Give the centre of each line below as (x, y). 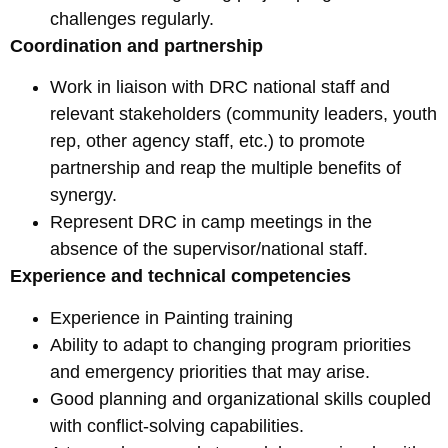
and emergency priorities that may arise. (210, 371)
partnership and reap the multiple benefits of (225, 168)
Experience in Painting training (171, 317)
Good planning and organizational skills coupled (240, 398)
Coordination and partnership (136, 45)
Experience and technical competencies (183, 276)
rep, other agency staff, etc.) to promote (207, 141)
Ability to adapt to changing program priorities (230, 344)
